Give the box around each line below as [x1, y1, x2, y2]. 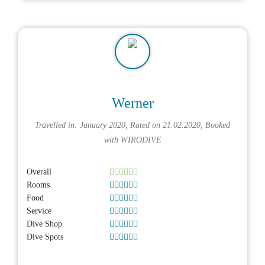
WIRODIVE [120, 134, 161, 144]
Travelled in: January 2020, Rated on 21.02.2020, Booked [35, 119, 230, 130]
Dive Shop [27, 219, 62, 228]
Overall [27, 167, 51, 176]
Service [27, 206, 51, 215]
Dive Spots [27, 232, 63, 241]
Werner [111, 95, 154, 111]
